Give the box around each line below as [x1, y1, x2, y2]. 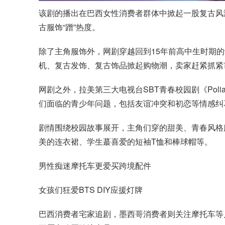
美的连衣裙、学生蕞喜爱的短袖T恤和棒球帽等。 [39, 136, 212, 147]
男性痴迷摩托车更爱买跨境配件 [39, 160, 151, 171]
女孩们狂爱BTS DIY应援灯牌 [39, 184, 143, 195]
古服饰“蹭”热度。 [39, 21, 100, 33]
